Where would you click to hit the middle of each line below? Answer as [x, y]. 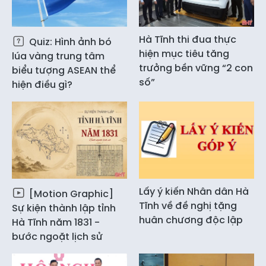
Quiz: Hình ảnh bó [69, 42]
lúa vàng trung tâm [58, 56]
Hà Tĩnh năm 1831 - [56, 222]
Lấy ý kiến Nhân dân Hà [194, 191]
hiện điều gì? [42, 85]
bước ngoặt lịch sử [57, 236]
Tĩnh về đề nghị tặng [188, 205]
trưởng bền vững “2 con [196, 68]
